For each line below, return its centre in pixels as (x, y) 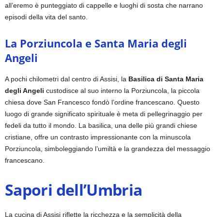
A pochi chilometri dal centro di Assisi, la (67, 79)
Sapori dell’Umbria (74, 189)
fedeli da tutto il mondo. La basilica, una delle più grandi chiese (101, 125)
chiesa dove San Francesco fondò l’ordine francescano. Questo (102, 102)
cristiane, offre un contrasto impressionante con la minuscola (98, 137)
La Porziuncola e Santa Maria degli (96, 43)
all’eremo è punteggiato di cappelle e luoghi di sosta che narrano (104, 5)
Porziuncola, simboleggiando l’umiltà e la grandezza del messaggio (108, 148)
